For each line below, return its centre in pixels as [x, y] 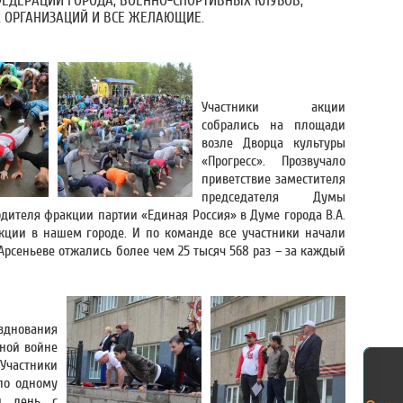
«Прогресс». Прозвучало [273, 161]
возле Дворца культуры [273, 143]
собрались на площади [273, 125]
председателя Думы [273, 197]
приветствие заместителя [273, 179]
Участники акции [273, 107]
